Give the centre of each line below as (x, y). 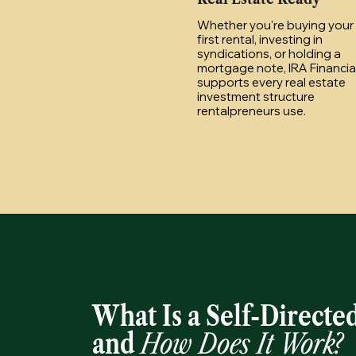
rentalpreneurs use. (252, 110)
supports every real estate (271, 82)
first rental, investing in (260, 39)
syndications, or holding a (269, 53)
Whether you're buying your (275, 25)
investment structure (256, 96)
